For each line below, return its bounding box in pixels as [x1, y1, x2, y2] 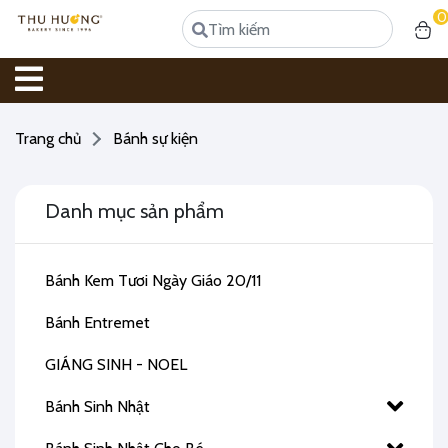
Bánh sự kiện [113, 129, 198, 148]
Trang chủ [15, 129, 81, 148]
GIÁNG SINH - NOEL [45, 355, 187, 374]
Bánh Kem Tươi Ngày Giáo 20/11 [45, 271, 261, 290]
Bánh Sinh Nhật [45, 397, 150, 416]
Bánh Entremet [45, 313, 150, 332]
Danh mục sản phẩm [45, 199, 224, 223]
